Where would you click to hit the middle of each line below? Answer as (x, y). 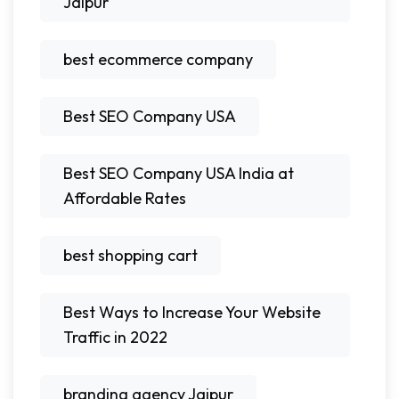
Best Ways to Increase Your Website (192, 312)
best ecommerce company (158, 59)
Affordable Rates (125, 198)
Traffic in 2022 (115, 337)
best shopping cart (130, 255)
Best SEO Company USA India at (179, 173)
